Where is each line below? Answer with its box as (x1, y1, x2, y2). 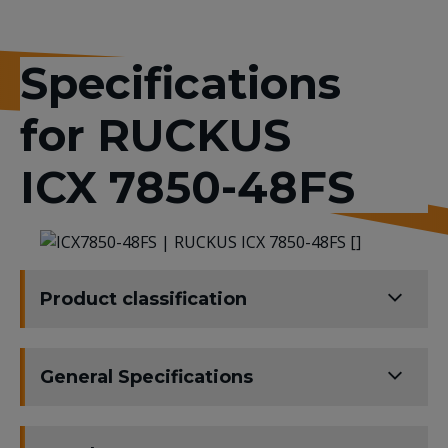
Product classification (40, 288, 247, 311)
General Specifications (40, 366, 253, 389)
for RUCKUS (20, 107, 291, 162)
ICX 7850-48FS (20, 159, 355, 214)
